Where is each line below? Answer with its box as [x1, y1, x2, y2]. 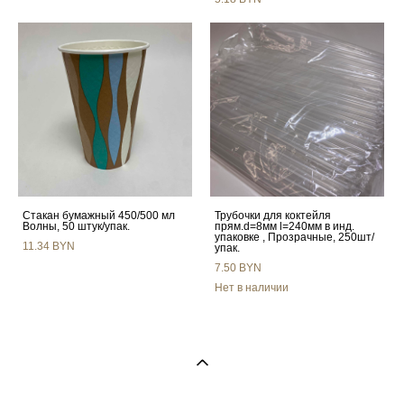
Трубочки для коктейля [215, 209, 331, 222]
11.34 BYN [23, 240, 75, 252]
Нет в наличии [215, 281, 289, 294]
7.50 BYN [215, 262, 262, 274]
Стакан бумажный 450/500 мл [23, 209, 175, 222]
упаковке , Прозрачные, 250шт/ [215, 231, 374, 243]
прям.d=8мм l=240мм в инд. [215, 220, 354, 233]
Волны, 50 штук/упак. [23, 220, 130, 233]
